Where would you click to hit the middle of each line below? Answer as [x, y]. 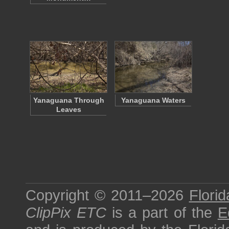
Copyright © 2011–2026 [107, 195]
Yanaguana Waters [153, 100]
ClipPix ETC [66, 212]
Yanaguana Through [68, 100]
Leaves [68, 109]
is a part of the [162, 212]
